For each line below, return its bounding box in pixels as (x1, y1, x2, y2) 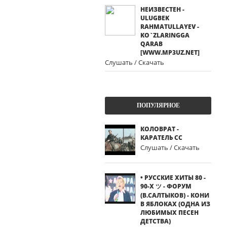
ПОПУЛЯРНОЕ (136, 102, 180, 109)
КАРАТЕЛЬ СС (140, 133, 182, 142)
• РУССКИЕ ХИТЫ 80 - (140, 173, 206, 182)
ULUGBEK (140, 14, 169, 22)
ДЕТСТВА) (140, 217, 171, 225)
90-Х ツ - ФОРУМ (140, 182, 192, 191)
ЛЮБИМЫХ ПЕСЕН (140, 208, 199, 217)
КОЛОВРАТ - (140, 125, 179, 133)
